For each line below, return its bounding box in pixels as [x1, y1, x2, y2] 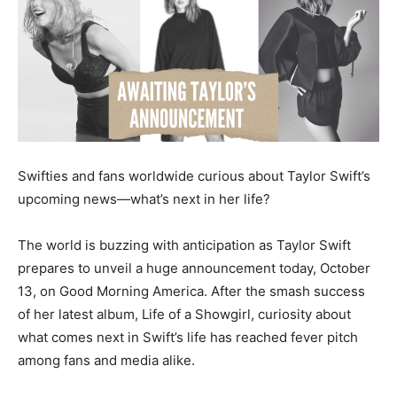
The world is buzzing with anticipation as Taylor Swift [18, 237, 351, 253]
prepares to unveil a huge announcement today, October [18, 260, 370, 276]
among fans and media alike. [18, 352, 195, 369]
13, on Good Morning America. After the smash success [18, 283, 365, 300]
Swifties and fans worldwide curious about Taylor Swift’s [18, 167, 370, 184]
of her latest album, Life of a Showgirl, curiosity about [18, 306, 351, 323]
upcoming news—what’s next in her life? [18, 191, 270, 207]
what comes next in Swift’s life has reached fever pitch [18, 329, 358, 346]
